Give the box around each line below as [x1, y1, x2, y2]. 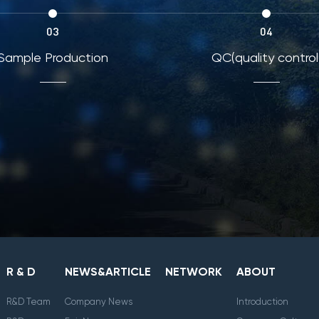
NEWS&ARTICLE [65, 264, 151, 278]
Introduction [236, 296, 288, 307]
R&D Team [6, 296, 51, 307]
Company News [65, 296, 132, 307]
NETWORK [165, 264, 222, 278]
